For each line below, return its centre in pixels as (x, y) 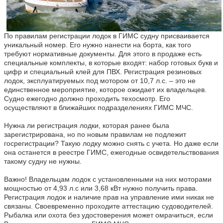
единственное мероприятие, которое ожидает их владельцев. (105, 89)
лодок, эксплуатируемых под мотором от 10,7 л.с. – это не (100, 80)
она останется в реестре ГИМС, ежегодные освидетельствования (111, 152)
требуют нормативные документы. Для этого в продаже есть (103, 54)
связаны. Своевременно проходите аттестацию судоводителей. (109, 206)
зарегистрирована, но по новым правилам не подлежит (95, 134)
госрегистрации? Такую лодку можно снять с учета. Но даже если (111, 143)
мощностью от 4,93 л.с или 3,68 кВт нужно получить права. (101, 188)
